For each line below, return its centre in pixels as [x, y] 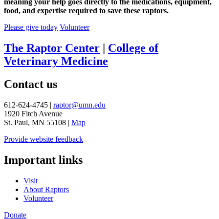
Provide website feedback [44, 139]
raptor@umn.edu [79, 105]
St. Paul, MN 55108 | [38, 122]
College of [133, 48]
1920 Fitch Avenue [33, 113]
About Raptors [46, 189]
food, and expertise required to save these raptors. [86, 11]
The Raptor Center [52, 48]
